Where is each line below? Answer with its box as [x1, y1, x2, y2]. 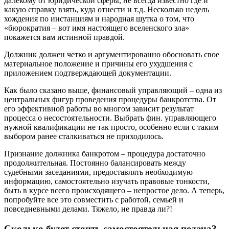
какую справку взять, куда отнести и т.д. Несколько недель [4, 5, 209, 14]
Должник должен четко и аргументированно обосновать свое [4, 50, 219, 59]
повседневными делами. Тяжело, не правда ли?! [4, 204, 172, 214]
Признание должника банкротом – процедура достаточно [4, 149, 205, 158]
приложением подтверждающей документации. [4, 68, 171, 78]
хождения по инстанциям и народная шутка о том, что [4, 14, 194, 24]
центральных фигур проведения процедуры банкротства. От [4, 95, 216, 104]
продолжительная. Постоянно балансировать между [4, 158, 186, 168]
